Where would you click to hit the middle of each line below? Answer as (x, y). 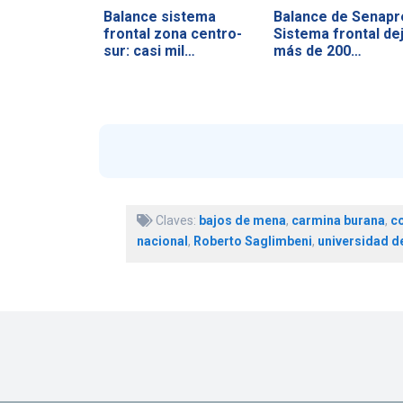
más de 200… (317, 50)
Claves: (175, 221)
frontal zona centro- (172, 33)
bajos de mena (242, 221)
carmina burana (338, 221)
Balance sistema (159, 16)
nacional (162, 242)
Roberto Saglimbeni (252, 242)
